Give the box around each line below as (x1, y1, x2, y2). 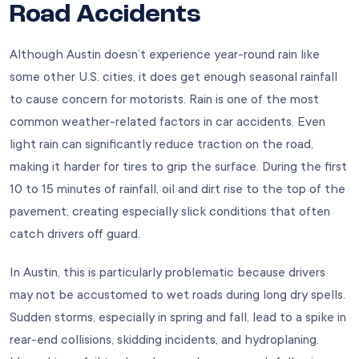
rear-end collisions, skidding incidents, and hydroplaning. (10, 332, 319, 347)
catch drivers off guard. (10, 226, 140, 241)
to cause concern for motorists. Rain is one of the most (10, 91, 319, 107)
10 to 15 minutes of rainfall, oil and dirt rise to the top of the (10, 181, 345, 196)
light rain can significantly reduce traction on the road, (10, 136, 313, 151)
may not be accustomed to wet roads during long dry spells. (10, 287, 345, 302)
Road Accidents (10, 2, 201, 28)
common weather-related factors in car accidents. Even (10, 114, 325, 129)
